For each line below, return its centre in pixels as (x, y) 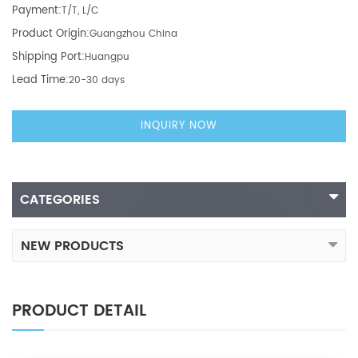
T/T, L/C (80, 10)
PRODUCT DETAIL (79, 311)
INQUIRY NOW (179, 125)
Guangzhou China (133, 34)
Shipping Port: (48, 57)
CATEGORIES (60, 199)
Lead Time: (40, 80)
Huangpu (107, 57)
